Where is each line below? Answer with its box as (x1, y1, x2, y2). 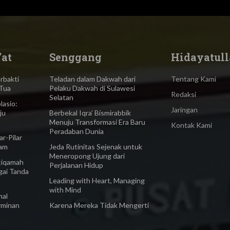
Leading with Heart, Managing (49, 176, 145, 185)
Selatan (49, 92, 74, 102)
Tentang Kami (171, 74, 217, 83)
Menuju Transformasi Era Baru (49, 117, 146, 126)
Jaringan (171, 105, 198, 114)
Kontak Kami (171, 120, 213, 129)
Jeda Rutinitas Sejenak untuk (49, 142, 143, 151)
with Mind (49, 185, 82, 194)
